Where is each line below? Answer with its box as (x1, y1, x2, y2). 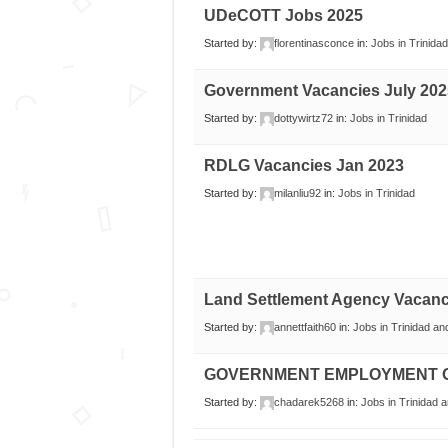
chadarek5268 (273, 396, 344, 409)
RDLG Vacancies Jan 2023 (203, 157, 404, 175)
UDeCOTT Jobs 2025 (203, 7, 363, 25)
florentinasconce (273, 37, 354, 50)
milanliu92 (273, 187, 321, 200)
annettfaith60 (273, 321, 336, 334)
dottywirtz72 (273, 112, 333, 125)
